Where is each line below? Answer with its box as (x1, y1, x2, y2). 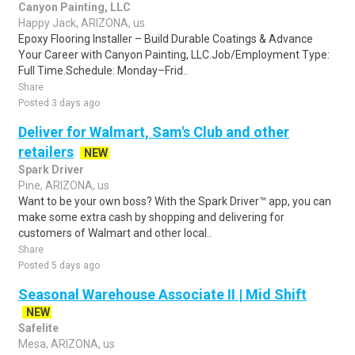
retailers (18, 143, 74, 160)
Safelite (18, 322, 59, 334)
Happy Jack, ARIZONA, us (18, 17, 145, 29)
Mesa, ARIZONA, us (18, 338, 115, 350)
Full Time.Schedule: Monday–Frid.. (18, 64, 188, 77)
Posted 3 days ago (18, 97, 100, 109)
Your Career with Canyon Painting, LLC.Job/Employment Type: (18, 48, 330, 61)
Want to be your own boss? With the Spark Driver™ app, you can (18, 195, 331, 208)
